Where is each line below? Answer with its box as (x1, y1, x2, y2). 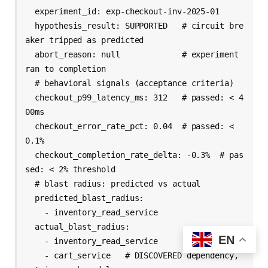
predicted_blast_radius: (25, 193, 35, 203)
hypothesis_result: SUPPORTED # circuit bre (25, 20, 35, 31)
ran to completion (25, 63, 106, 74)
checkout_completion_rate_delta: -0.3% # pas (25, 150, 35, 160)
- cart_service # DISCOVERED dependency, (25, 250, 45, 260)
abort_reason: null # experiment (25, 49, 35, 59)
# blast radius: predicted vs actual (25, 178, 35, 188)
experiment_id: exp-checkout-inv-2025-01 (25, 6, 35, 16)
